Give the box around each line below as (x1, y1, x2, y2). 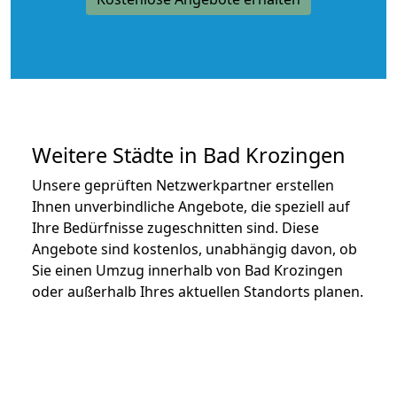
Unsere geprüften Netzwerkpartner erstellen (32, 175, 334, 195)
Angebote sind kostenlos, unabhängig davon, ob (32, 238, 357, 259)
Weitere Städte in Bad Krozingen (32, 140, 346, 169)
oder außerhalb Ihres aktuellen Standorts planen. (32, 281, 363, 301)
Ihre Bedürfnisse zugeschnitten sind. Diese (32, 217, 319, 237)
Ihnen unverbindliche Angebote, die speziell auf (32, 196, 350, 216)
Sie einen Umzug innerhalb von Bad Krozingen (32, 260, 343, 280)
